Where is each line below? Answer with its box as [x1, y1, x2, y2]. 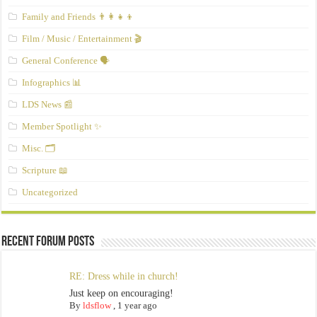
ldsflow [82, 300, 111, 311]
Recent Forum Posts [1, 235, 95, 250]
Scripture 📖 [22, 165, 69, 176]
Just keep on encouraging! [69, 288, 173, 299]
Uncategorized [22, 187, 79, 198]
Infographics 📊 [22, 77, 82, 88]
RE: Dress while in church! [69, 271, 178, 282]
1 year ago [117, 300, 157, 311]
